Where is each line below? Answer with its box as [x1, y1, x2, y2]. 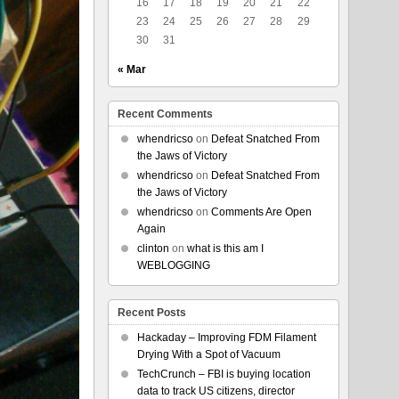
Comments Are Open [210, 206, 312, 218]
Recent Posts [117, 306, 186, 319]
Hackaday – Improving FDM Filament [136, 331, 316, 344]
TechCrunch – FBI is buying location [136, 368, 311, 380]
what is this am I [186, 242, 264, 255]
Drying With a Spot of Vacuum [136, 348, 281, 361]
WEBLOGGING [136, 259, 210, 272]
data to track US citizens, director [136, 385, 295, 397]
